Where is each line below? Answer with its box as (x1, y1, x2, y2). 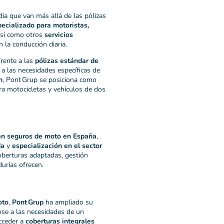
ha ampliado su (43, 197, 93, 207)
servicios (44, 30, 73, 40)
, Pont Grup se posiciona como (2, 75, 96, 85)
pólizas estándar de (35, 56, 98, 66)
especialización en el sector (12, 140, 102, 150)
